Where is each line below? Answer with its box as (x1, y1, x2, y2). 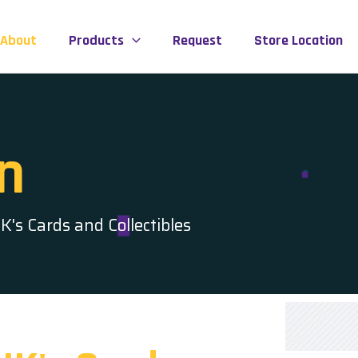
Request (172, 30, 222, 50)
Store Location (253, 30, 343, 50)
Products (69, 30, 125, 50)
